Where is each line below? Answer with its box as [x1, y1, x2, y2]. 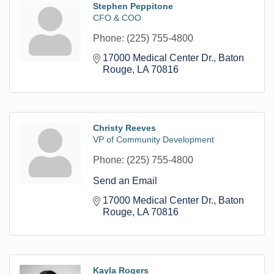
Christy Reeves [93, 122, 156, 133]
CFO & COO [93, 12, 141, 23]
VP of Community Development [93, 134, 214, 144]
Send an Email [93, 175, 157, 186]
